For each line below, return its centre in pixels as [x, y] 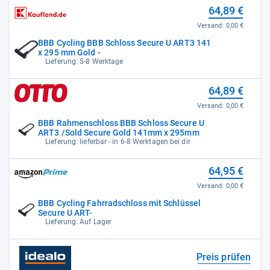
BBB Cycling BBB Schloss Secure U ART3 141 [125, 42]
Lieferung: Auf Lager [79, 221]
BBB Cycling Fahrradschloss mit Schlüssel [120, 203]
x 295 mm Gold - [69, 52]
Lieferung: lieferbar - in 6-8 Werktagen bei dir [118, 141]
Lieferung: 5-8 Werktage [84, 61]
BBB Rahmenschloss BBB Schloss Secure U [121, 123]
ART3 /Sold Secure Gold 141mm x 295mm [119, 132]
